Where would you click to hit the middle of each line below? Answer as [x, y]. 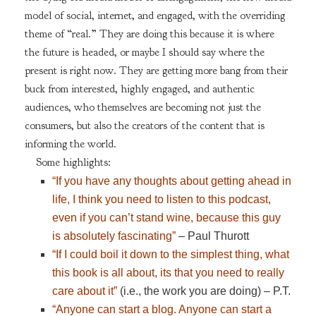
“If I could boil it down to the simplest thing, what [171, 255]
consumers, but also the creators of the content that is [144, 125]
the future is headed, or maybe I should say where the [144, 52]
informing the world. [70, 144]
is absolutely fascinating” [114, 236]
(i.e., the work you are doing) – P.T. [204, 291]
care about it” [85, 291]
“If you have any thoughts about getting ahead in [172, 181]
